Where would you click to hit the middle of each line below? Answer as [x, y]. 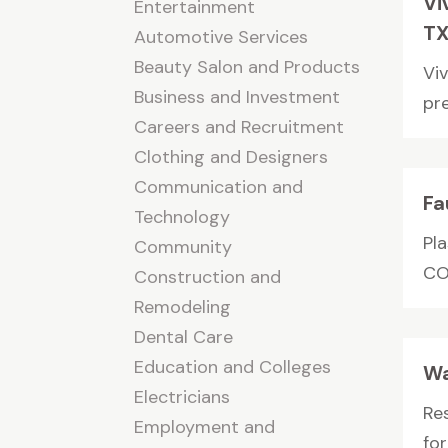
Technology [182, 216]
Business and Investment [237, 96]
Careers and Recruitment [239, 126]
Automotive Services [221, 36]
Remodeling [183, 306]
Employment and [205, 426]
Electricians [182, 396]
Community [183, 246]
